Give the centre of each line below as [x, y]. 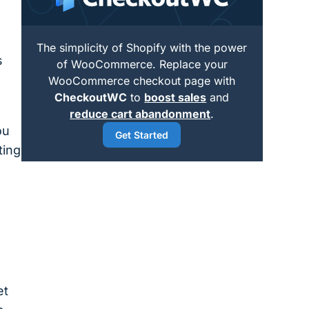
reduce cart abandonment [140, 113]
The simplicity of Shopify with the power [142, 47]
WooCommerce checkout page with [142, 80]
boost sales [176, 97]
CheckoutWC [91, 97]
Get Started [142, 134]
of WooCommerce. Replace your [142, 64]
